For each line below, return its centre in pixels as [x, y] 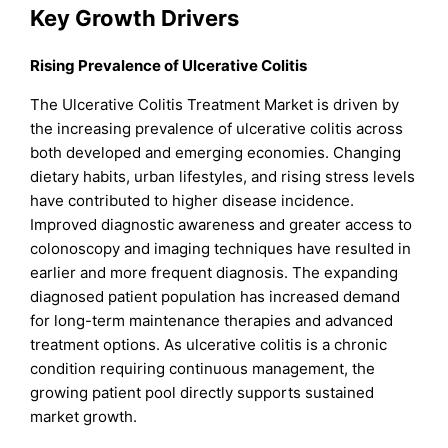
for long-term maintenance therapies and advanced [212, 321]
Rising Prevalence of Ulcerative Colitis [169, 66]
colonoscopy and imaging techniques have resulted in [221, 249]
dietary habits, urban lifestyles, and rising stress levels [223, 177]
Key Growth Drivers [135, 17]
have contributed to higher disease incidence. [192, 201]
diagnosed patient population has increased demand [215, 297]
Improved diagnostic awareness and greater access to [221, 225]
